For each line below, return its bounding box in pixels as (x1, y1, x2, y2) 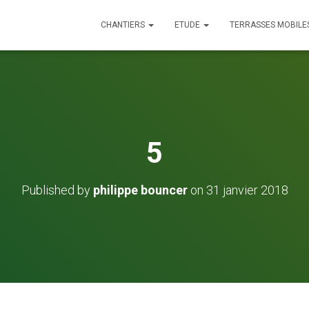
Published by (21, 183, 93, 197)
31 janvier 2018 (206, 183, 288, 197)
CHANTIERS (101, 20, 147, 30)
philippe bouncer (92, 183, 188, 197)
